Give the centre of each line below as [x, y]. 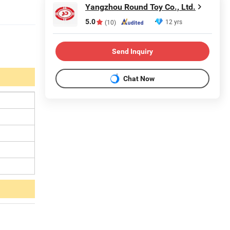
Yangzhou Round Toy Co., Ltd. [140, 7]
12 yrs [174, 22]
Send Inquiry [132, 51]
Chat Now [139, 78]
